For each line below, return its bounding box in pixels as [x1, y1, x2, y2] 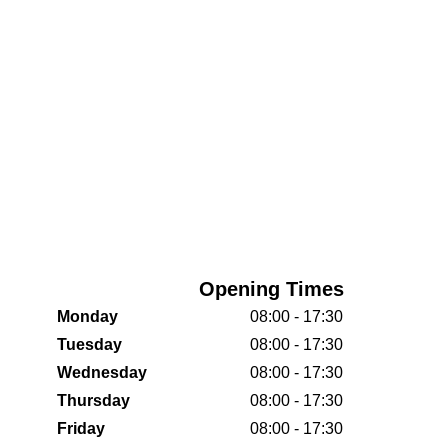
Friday [57, 420, 105, 437]
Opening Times [199, 278, 344, 300]
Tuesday [57, 336, 122, 353]
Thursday [57, 392, 130, 409]
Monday [57, 308, 118, 325]
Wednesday [57, 364, 147, 381]
